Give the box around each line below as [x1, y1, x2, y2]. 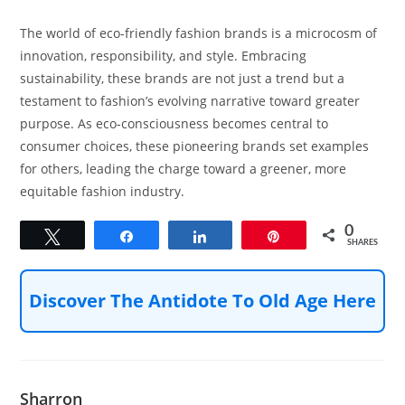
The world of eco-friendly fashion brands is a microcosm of [20, 24, 378, 42]
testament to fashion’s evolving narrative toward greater [20, 91, 361, 109]
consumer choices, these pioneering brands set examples [20, 137, 370, 155]
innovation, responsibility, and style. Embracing [20, 46, 307, 64]
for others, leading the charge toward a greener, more [20, 159, 347, 177]
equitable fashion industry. [20, 182, 185, 200]
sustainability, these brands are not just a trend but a [20, 69, 345, 87]
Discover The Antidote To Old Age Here [29, 287, 376, 313]
